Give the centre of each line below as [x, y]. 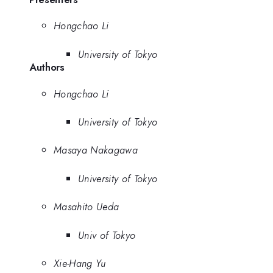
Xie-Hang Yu [80, 264]
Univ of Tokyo [107, 235]
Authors [47, 67]
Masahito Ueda [87, 207]
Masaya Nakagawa [96, 150]
